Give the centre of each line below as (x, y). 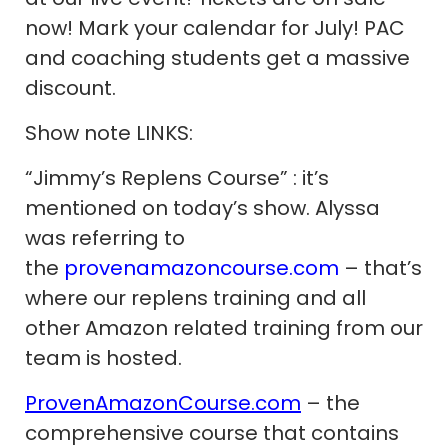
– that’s (380, 268)
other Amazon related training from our (224, 328)
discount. (70, 88)
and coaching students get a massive (217, 58)
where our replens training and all (195, 298)
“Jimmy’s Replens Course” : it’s (177, 178)
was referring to (105, 238)
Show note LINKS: (109, 133)
